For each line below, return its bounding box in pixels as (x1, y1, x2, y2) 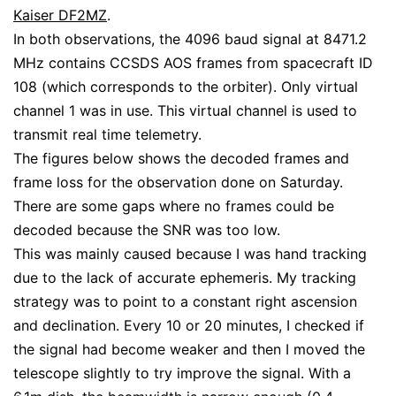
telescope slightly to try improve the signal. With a (13, 364, 351, 383)
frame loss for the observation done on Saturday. (13, 173, 343, 192)
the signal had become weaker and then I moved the (13, 340, 365, 359)
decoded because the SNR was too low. (13, 221, 280, 240)
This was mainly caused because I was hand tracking (13, 245, 367, 263)
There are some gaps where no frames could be (13, 197, 334, 216)
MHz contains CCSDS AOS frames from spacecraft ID (13, 54, 373, 72)
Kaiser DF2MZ (13, 6, 107, 25)
